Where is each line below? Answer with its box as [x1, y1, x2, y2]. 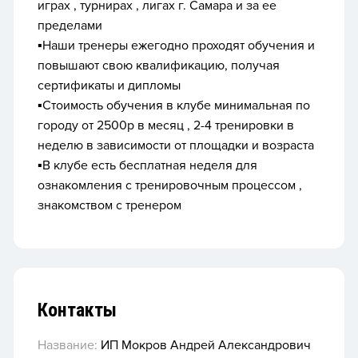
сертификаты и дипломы [38, 78, 181, 93]
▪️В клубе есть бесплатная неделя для [38, 157, 257, 173]
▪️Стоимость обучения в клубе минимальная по [38, 97, 310, 113]
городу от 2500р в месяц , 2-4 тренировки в [38, 117, 294, 133]
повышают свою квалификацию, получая [38, 58, 280, 74]
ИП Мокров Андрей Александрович [97, 337, 311, 354]
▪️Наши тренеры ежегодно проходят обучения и [38, 38, 315, 54]
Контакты [38, 299, 117, 321]
